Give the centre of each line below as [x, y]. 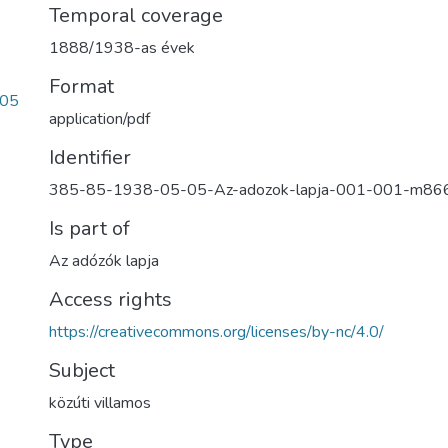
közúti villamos [100, 403]
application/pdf [99, 119]
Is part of [89, 228]
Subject [82, 370]
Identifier [90, 157]
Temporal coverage [136, 15]
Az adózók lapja [104, 261]
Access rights [110, 299]
